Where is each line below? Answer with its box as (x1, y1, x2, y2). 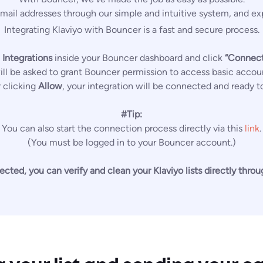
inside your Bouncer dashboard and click (52, 52, 225, 64)
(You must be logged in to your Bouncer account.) (27, 137, 236, 149)
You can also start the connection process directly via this (2, 123, 245, 134)
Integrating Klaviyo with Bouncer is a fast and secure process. (4, 24, 259, 36)
